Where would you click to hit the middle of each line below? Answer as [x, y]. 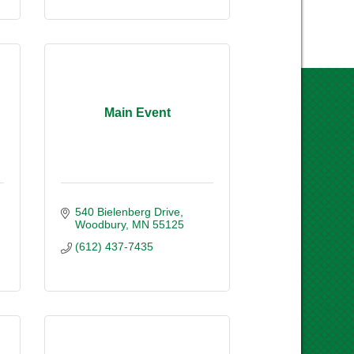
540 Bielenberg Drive [127, 211]
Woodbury [100, 224]
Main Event [137, 113]
